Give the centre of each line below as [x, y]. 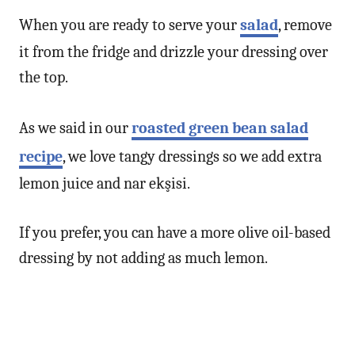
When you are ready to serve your [130, 25]
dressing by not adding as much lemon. [143, 258]
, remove [305, 25]
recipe [41, 156]
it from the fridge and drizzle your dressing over [174, 52]
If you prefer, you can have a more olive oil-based [175, 232]
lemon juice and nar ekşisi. [105, 183]
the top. [44, 77]
